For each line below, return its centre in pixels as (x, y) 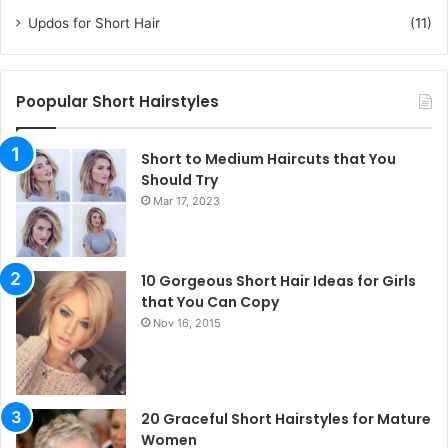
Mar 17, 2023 (186, 201)
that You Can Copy (210, 302)
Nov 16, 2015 (187, 323)
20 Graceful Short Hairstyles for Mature (286, 418)
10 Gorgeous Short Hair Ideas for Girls (278, 281)
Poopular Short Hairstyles (117, 102)
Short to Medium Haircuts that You (268, 159)
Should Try (179, 180)
